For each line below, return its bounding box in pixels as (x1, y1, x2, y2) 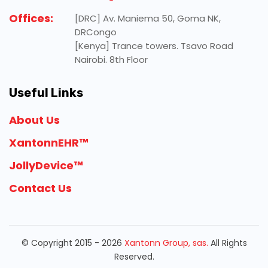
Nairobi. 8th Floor (75, 53, 148, 66)
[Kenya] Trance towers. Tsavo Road (75, 39, 233, 53)
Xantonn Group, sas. (124, 237, 208, 249)
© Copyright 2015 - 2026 (21, 237, 124, 249)
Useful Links (9, 86, 83, 100)
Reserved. (114, 251, 154, 263)
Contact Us (9, 181, 72, 196)
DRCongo (75, 26, 117, 39)
